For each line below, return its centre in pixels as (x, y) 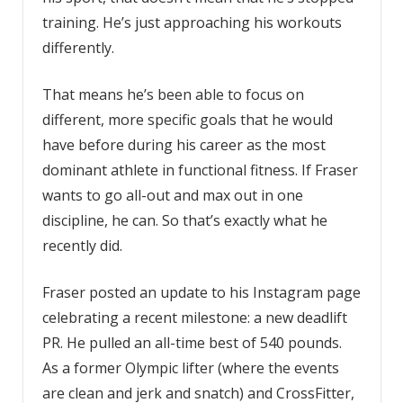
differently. (78, 47)
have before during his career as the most (184, 144)
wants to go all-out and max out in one (172, 195)
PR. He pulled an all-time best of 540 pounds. (192, 342)
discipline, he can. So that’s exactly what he (184, 220)
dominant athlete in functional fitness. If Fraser (200, 170)
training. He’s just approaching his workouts (192, 22)
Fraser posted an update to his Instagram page (201, 292)
